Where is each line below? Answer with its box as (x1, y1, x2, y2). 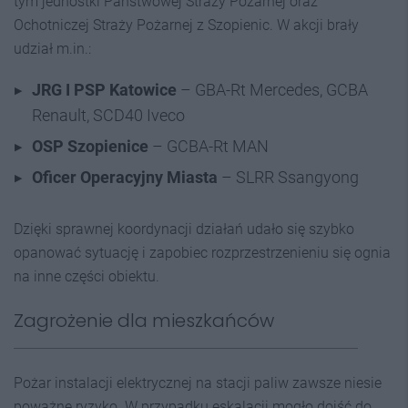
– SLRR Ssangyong (218, 168, 359, 187)
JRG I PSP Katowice (32, 80, 177, 99)
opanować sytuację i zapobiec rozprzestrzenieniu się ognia (14, 244, 391, 261)
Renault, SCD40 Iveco (32, 106, 185, 125)
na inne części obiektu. (14, 268, 159, 285)
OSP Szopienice (32, 137, 148, 156)
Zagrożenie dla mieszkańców (14, 308, 274, 333)
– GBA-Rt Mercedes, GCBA (177, 80, 368, 99)
